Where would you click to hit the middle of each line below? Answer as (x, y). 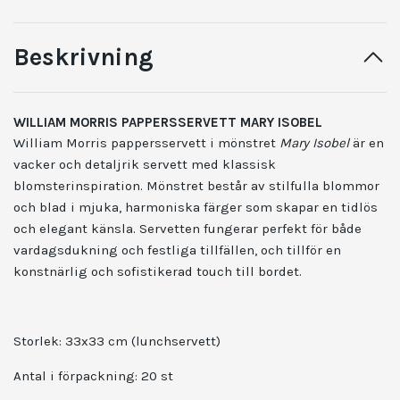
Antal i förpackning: (75, 376)
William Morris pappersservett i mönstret (146, 143)
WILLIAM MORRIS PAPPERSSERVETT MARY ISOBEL (168, 123)
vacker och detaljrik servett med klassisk (145, 165)
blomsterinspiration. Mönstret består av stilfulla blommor (196, 186)
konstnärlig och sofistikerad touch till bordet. (158, 272)
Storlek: (37, 342)
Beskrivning (83, 58)
